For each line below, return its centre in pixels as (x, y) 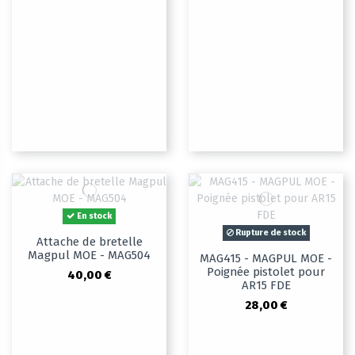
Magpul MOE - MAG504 (89, 256)
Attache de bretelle (89, 242)
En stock (94, 216)
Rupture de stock (269, 233)
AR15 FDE (266, 286)
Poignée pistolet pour (266, 272)
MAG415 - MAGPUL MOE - (266, 259)
